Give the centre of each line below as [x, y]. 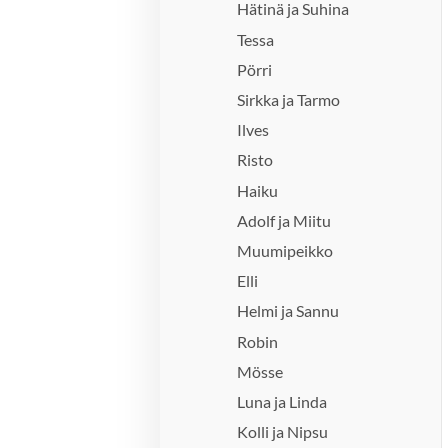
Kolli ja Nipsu [283, 432]
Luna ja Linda [282, 401]
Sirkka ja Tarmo [289, 99]
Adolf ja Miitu [284, 220]
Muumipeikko [285, 250]
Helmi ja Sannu [288, 311]
